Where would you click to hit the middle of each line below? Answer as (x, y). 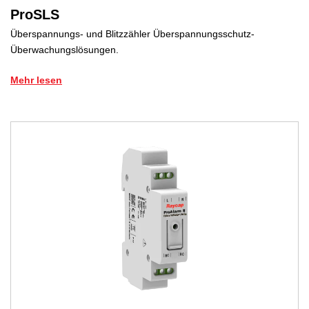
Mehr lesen (36, 80)
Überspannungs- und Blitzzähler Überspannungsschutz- (132, 34)
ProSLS (35, 15)
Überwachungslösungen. (64, 50)
